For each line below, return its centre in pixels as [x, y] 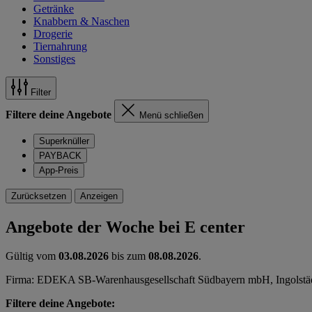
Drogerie [53, 33]
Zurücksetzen [39, 196]
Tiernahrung [60, 46]
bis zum [128, 256]
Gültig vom [32, 256]
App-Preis [59, 170]
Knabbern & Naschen [81, 21]
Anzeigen [99, 196]
